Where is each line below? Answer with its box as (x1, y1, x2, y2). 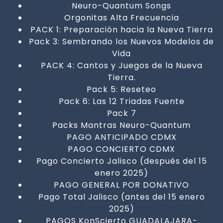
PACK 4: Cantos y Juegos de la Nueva (40, 59, 203, 71)
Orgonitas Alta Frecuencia (64, 11, 179, 23)
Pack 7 (107, 107, 136, 119)
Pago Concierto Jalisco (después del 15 (36, 155, 207, 167)
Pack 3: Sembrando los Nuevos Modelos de (29, 35, 214, 47)
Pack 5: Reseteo (87, 83, 156, 95)
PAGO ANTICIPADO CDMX (66, 131, 177, 143)
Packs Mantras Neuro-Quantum (52, 119, 191, 131)
